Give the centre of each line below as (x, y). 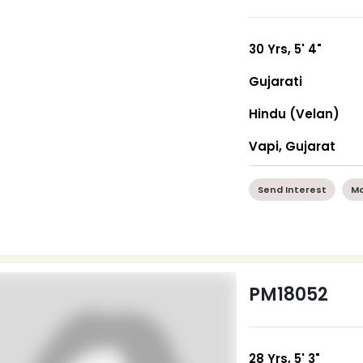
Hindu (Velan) (295, 113)
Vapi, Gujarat (293, 146)
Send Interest (293, 189)
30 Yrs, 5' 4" (286, 49)
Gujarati (276, 81)
